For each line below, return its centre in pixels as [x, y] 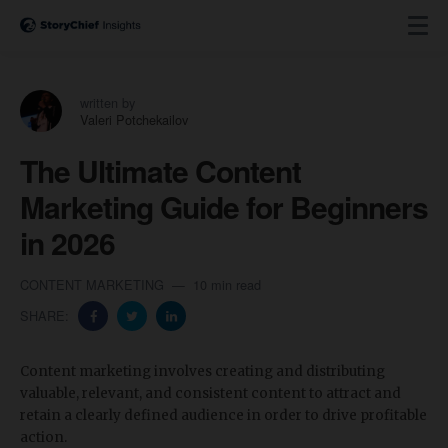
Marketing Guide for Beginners [224, 206]
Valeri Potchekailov [134, 119]
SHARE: [46, 315]
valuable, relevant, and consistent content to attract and [210, 393]
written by [107, 102]
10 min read [227, 284]
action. [43, 437]
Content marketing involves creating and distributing [202, 371]
